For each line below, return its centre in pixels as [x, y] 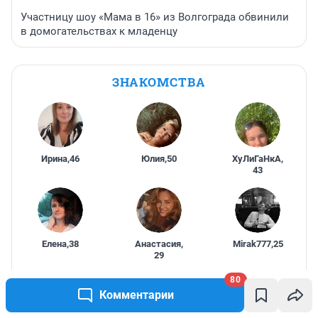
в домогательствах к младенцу [99, 31]
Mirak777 [252, 243]
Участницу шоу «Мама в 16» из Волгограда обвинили [155, 17]
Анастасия [158, 243]
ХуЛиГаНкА [257, 158]
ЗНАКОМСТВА [159, 82]
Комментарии [136, 295]
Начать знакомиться [150, 286]
